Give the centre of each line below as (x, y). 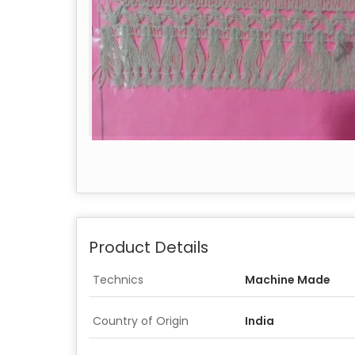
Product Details (149, 247)
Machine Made (288, 280)
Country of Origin (141, 321)
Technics (118, 280)
